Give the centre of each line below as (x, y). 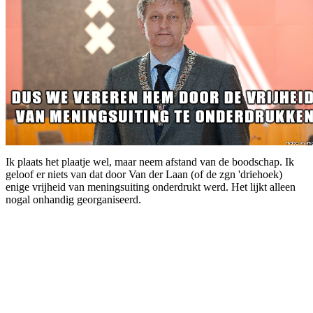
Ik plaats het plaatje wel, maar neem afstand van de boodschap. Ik (150, 162)
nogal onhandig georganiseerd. (73, 200)
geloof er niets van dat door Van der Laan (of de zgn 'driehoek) (144, 175)
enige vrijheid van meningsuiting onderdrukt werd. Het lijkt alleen (151, 187)
